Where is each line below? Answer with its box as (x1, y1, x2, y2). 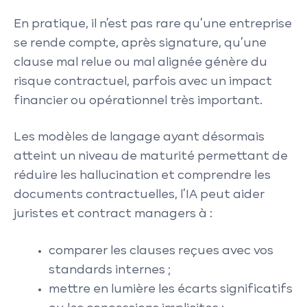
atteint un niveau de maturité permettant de (14, 151, 288, 162)
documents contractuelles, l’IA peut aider (14, 189, 265, 201)
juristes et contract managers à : (14, 208, 212, 220)
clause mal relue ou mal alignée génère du (14, 56, 267, 69)
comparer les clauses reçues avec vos (49, 245, 273, 257)
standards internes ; (49, 264, 171, 276)
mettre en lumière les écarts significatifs (49, 283, 293, 295)
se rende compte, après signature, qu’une (14, 37, 267, 49)
